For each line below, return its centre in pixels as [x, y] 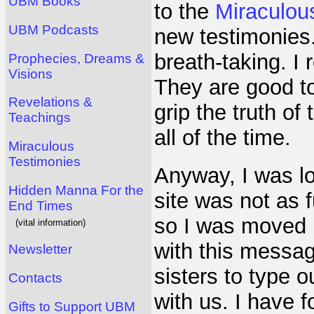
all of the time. [223, 137]
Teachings [40, 118]
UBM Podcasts [54, 29]
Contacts [35, 278]
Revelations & [50, 102]
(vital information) [50, 222]
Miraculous [41, 146]
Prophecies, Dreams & [76, 58]
